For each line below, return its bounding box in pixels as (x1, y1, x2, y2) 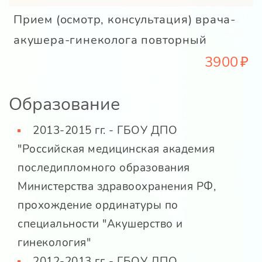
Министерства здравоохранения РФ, (18, 179, 216, 195)
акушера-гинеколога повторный (13, 32, 207, 49)
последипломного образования (18, 160, 190, 176)
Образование (9, 92, 120, 117)
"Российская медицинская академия (18, 142, 215, 157)
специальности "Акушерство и (18, 216, 183, 232)
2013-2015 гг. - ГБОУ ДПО (29, 123, 177, 139)
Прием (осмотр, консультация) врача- (13, 12, 236, 28)
